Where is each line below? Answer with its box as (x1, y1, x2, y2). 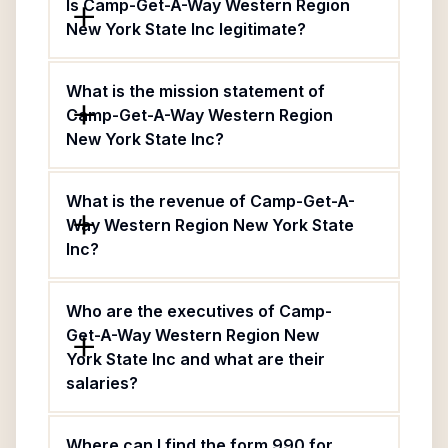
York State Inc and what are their (66, 349, 325, 369)
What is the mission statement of (66, 81, 325, 101)
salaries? (66, 373, 138, 393)
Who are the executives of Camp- (66, 301, 332, 321)
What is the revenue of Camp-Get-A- (66, 191, 355, 211)
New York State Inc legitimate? (66, 19, 306, 39)
